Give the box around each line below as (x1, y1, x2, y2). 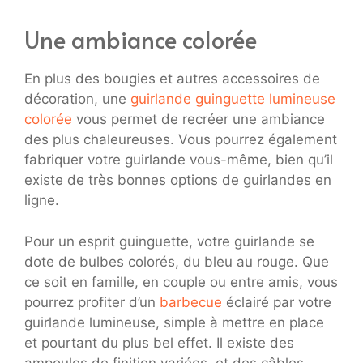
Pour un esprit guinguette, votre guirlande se (24, 233, 314, 250)
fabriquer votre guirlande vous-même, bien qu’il (24, 152, 333, 169)
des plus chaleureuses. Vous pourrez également (24, 131, 337, 148)
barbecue (160, 293, 222, 310)
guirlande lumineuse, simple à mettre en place (24, 314, 324, 331)
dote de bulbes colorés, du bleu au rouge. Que (24, 253, 329, 270)
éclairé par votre (222, 293, 331, 310)
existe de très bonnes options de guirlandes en (24, 172, 331, 189)
